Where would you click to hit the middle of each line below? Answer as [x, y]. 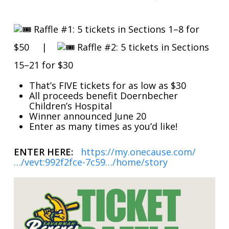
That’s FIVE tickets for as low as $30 [107, 85]
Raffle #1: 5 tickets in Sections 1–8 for [115, 29]
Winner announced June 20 [87, 116]
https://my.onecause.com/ [138, 152]
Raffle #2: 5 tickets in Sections [142, 47]
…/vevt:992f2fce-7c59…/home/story [90, 162]
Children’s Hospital [70, 106]
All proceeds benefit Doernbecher [103, 96]
